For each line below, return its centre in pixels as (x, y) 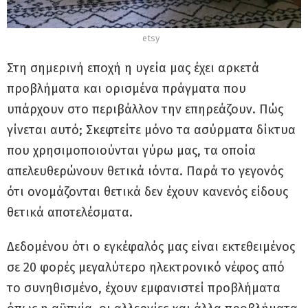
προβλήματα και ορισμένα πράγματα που (126, 89)
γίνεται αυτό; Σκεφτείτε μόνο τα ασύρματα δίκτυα (151, 130)
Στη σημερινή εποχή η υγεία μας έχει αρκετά (133, 68)
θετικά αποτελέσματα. (70, 213)
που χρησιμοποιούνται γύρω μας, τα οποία (131, 151)
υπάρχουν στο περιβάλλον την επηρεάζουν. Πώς (145, 110)
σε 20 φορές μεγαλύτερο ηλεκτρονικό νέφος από (146, 268)
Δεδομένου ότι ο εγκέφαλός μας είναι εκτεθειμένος (151, 247)
